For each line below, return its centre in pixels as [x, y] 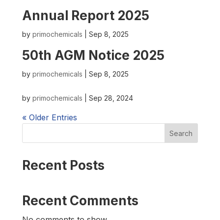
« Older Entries [49, 117]
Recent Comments [80, 201]
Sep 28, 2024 [111, 98]
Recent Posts [63, 165]
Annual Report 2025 [85, 15]
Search [181, 133]
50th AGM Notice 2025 [93, 55]
